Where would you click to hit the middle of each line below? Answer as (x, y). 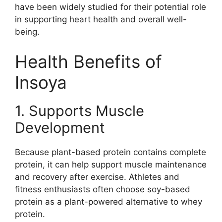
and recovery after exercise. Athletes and (97, 177)
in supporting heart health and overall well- (101, 20)
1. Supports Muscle (80, 111)
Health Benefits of (88, 61)
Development (60, 127)
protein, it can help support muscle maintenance (111, 164)
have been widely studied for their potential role (111, 7)
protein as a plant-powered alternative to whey (109, 201)
